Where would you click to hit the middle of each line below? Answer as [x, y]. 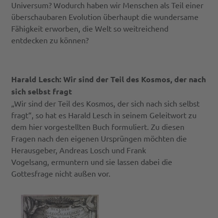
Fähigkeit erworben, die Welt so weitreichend [90, 28]
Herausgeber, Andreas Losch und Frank [79, 150]
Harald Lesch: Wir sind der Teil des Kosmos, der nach [109, 79]
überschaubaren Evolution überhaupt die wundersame [105, 17]
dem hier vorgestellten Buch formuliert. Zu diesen [98, 127]
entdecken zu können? [50, 40]
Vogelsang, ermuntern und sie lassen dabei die [92, 162]
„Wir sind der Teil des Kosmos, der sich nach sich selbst [106, 103]
